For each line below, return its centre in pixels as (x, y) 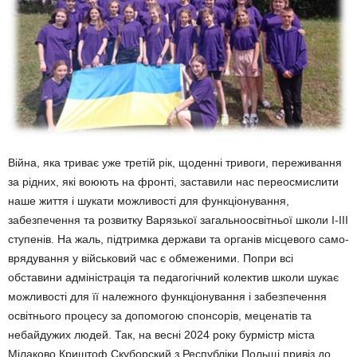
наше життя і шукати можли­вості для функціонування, (149, 201)
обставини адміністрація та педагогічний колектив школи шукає (173, 277)
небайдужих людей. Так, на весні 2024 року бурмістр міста (161, 335)
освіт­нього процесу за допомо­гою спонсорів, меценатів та (160, 316)
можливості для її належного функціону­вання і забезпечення (167, 296)
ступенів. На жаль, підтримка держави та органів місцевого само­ (178, 239)
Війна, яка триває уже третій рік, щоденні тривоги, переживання (175, 163)
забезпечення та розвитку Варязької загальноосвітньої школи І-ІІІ (178, 220)
